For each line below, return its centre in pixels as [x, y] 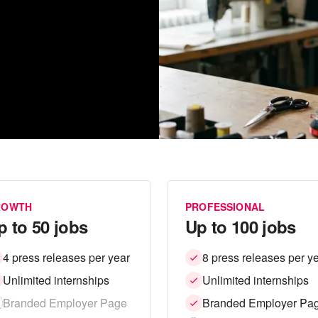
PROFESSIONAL [225, 206]
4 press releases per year [66, 257]
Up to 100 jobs [241, 226]
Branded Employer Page [65, 302]
